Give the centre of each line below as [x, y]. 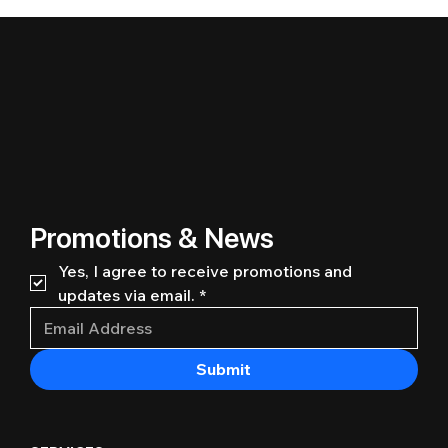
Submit [224, 368]
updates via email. [126, 294]
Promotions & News [151, 237]
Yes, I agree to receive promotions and [204, 270]
